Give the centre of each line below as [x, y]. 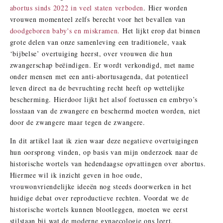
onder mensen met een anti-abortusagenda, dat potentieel [99, 77]
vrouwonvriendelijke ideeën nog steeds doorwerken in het [101, 187]
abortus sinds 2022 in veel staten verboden [77, 8]
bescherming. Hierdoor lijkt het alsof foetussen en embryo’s [104, 100]
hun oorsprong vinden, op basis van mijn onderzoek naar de [104, 152]
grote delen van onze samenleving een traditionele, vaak [98, 42]
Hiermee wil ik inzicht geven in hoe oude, [76, 175]
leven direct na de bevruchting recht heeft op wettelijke [97, 88]
